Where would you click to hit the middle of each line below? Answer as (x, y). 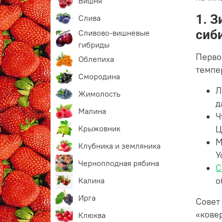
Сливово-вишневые (114, 32)
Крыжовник (100, 129)
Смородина (99, 77)
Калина (92, 181)
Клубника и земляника (120, 146)
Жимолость (100, 94)
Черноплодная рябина (119, 163)
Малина (92, 111)
